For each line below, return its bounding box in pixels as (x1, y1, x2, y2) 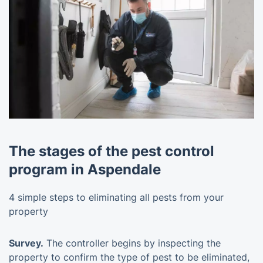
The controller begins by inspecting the (43, 237, 221, 249)
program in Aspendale (9, 160, 161, 178)
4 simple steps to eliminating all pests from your (9, 191, 224, 203)
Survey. (9, 237, 43, 249)
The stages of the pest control (9, 142, 214, 160)
